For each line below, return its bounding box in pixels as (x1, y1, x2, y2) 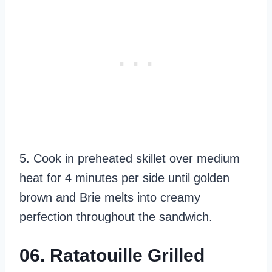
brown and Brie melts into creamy (19, 190, 200, 204)
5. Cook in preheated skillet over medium (19, 151, 240, 165)
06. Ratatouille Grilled (19, 245, 205, 265)
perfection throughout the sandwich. (19, 209, 212, 223)
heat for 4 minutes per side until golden (19, 171, 229, 185)
